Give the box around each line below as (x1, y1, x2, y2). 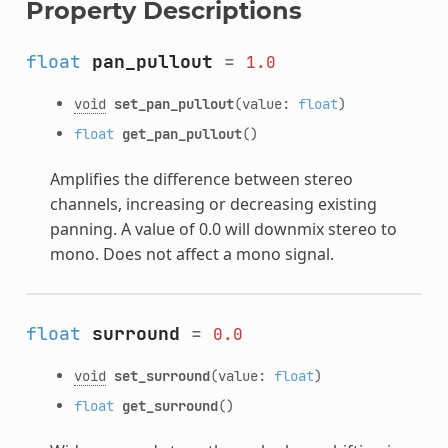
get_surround (121, 395, 218, 415)
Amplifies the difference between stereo (49, 167, 353, 190)
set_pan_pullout (113, 93, 234, 113)
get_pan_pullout (121, 123, 242, 143)
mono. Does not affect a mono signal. (49, 242, 334, 265)
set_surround (113, 365, 210, 385)
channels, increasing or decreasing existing (49, 192, 377, 215)
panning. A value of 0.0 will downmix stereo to (49, 217, 397, 240)
